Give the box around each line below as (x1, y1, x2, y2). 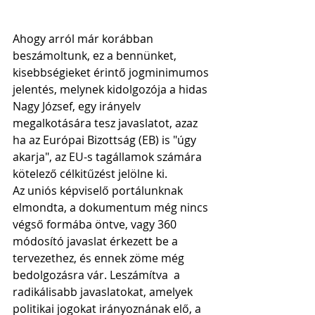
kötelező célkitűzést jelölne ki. (13, 165, 167, 181)
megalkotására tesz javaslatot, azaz (13, 115, 200, 131)
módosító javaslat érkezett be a (13, 233, 181, 249)
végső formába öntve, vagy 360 (13, 216, 179, 232)
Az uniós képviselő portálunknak (13, 182, 186, 198)
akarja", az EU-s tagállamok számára (13, 148, 205, 165)
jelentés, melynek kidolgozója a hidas (13, 81, 210, 97)
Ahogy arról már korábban (13, 30, 156, 46)
